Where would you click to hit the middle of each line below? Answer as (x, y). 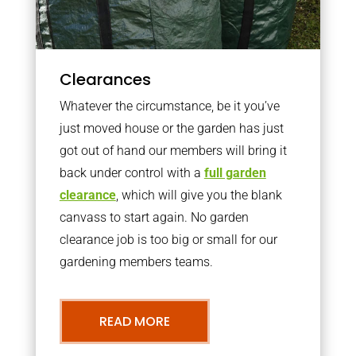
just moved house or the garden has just (171, 128)
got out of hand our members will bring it (173, 150)
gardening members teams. (136, 261)
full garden (235, 172)
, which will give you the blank (199, 195)
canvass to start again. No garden (154, 217)
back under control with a (132, 172)
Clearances (105, 79)
